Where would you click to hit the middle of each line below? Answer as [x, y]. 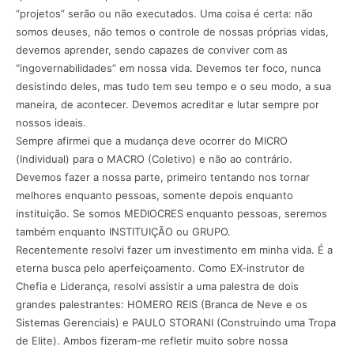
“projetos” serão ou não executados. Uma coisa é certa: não [164, 14]
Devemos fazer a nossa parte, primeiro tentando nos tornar [163, 177]
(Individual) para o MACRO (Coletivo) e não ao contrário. [154, 159]
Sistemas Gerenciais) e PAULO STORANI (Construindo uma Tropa [176, 323]
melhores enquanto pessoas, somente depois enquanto [154, 196]
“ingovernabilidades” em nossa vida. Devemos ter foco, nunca [168, 68]
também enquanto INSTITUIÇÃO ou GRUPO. [123, 232]
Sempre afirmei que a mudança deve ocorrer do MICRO [152, 141]
